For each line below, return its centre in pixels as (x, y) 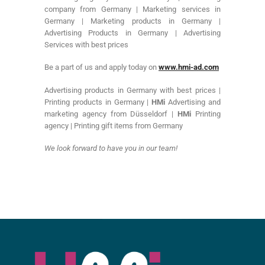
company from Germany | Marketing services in (132, 9)
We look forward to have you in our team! (111, 148)
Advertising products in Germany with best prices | (132, 90)
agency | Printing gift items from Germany (114, 125)
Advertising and (193, 102)
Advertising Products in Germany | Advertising (132, 33)
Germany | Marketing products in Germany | (132, 21)
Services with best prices (86, 44)
